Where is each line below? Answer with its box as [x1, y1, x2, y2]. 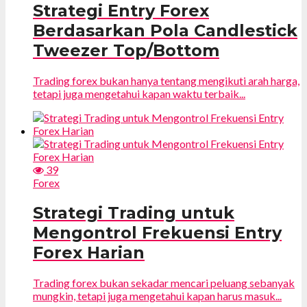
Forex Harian [33, 243, 145, 263]
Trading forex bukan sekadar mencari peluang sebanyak [33, 275, 295, 289]
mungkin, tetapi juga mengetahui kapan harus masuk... [33, 288, 282, 302]
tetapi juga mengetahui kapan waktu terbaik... [33, 87, 245, 101]
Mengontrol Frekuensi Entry [33, 223, 282, 243]
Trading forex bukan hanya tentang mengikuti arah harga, [33, 74, 299, 88]
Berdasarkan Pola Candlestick [33, 21, 297, 41]
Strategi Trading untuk [33, 203, 234, 223]
